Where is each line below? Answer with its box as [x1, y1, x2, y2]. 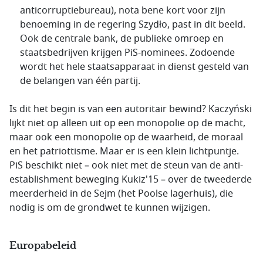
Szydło [139, 18, 167, 32]
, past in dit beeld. [167, 18, 245, 32]
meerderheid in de [9, 187, 94, 201]
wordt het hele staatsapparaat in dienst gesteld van [20, 60, 249, 74]
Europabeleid [9, 240, 76, 251]
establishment [9, 173, 73, 187]
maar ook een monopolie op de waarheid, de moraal [9, 130, 243, 144]
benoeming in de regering [20, 18, 139, 32]
